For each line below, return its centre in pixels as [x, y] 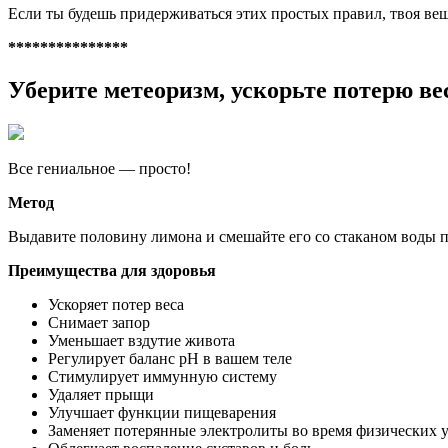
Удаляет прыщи [101, 395]
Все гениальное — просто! [99, 169]
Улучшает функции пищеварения [162, 413]
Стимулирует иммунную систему [162, 377]
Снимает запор [99, 323]
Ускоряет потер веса [116, 305]
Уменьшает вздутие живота [141, 341]
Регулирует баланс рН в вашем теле [170, 359]
